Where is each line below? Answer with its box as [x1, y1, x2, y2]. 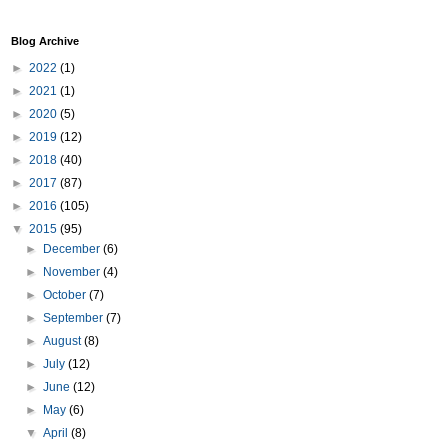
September [43, 311, 107, 325]
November [43, 265, 104, 279]
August [43, 334, 85, 348]
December [43, 242, 104, 256]
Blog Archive [11, 35, 79, 47]
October [43, 288, 90, 302]
